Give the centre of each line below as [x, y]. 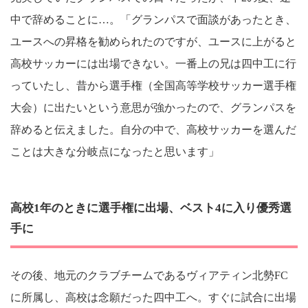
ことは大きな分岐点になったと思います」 [115, 152]
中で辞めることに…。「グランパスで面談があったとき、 [153, 20]
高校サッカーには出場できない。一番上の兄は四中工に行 [153, 64]
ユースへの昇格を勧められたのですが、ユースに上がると [153, 42]
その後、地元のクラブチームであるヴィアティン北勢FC [149, 275]
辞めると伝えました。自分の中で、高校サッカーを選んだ [153, 130]
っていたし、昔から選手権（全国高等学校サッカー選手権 [153, 86]
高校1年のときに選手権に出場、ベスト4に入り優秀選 [151, 208]
